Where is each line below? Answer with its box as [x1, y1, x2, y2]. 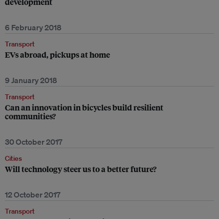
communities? [5, 110, 56, 122]
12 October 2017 [5, 190, 61, 199]
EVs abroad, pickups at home [5, 49, 110, 60]
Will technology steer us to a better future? [5, 163, 156, 175]
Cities [5, 154, 22, 163]
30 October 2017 [5, 137, 63, 147]
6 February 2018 [5, 22, 62, 32]
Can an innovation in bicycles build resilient [5, 102, 163, 113]
